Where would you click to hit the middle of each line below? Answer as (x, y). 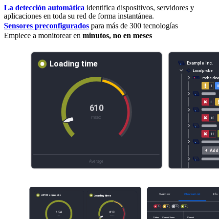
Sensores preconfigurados (46, 25)
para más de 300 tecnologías (133, 25)
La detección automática (44, 7)
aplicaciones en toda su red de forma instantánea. (79, 16)
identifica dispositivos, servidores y (139, 7)
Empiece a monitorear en (43, 35)
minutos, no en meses (117, 35)
